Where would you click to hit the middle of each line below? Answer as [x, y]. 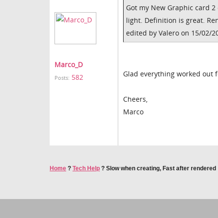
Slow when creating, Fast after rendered [161, 168]
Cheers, [135, 99]
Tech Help [86, 168]
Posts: [62, 78]
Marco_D [69, 64]
